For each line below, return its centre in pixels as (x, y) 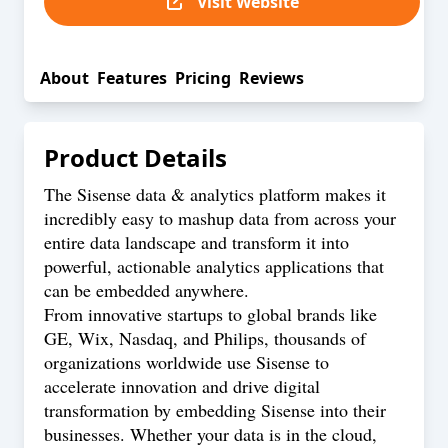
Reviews (271, 78)
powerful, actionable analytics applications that (214, 266)
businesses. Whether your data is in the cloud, (210, 434)
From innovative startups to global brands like (210, 314)
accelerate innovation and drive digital (182, 386)
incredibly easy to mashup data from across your (220, 218)
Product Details (135, 157)
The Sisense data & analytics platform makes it (215, 194)
